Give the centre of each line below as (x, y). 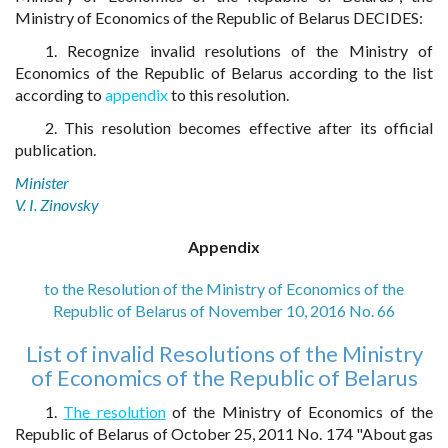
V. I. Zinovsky (57, 204)
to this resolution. (228, 94)
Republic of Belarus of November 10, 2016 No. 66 (224, 310)
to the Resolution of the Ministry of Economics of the (224, 288)
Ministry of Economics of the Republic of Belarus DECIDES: (219, 17)
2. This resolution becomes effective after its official (239, 127)
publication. (55, 149)
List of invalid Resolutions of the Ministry (224, 353)
